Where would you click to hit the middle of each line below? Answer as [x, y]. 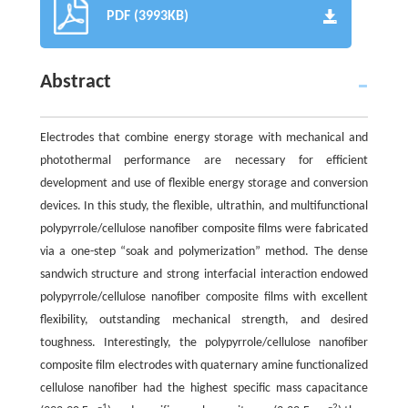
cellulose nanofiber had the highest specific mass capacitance [204, 389]
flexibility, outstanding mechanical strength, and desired [204, 321]
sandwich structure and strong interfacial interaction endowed [204, 275]
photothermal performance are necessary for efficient [204, 161]
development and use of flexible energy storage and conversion [204, 184]
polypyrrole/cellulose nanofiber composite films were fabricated [204, 229]
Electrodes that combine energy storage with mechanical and [204, 138]
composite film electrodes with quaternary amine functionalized [204, 366]
